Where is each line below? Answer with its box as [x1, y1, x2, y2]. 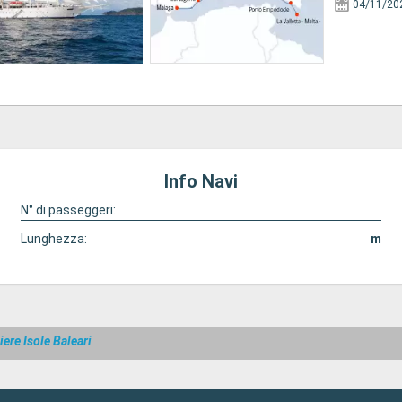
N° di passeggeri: [20, 203, 116, 217]
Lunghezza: [20, 232, 87, 246]
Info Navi [164, 170, 238, 192]
